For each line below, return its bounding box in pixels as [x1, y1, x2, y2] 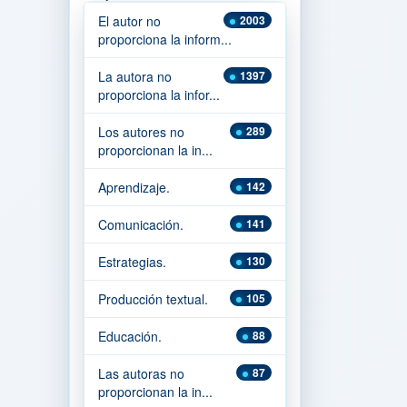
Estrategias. [98, 253, 166, 271]
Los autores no [98, 123, 184, 141]
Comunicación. [98, 215, 184, 233]
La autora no [98, 67, 172, 85]
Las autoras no [98, 364, 184, 382]
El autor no [98, 12, 161, 30]
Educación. [98, 327, 162, 345]
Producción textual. [98, 290, 208, 308]
